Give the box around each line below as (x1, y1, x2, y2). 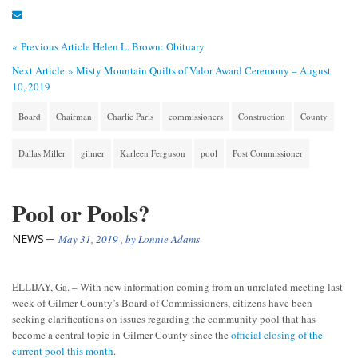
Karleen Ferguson (120, 146, 185, 159)
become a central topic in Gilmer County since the (12, 327, 231, 342)
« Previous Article (12, 38, 90, 54)
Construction (238, 109, 285, 122)
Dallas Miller (18, 146, 66, 159)
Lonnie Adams (138, 231, 200, 246)
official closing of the (231, 327, 323, 342)
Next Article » (12, 62, 74, 78)
